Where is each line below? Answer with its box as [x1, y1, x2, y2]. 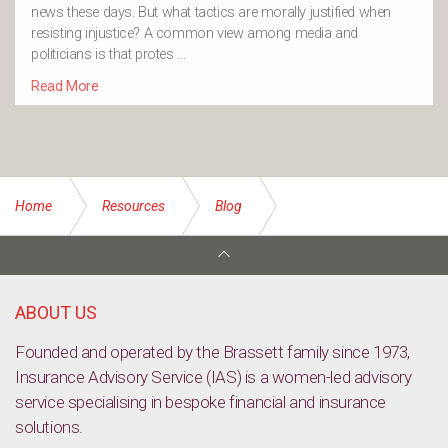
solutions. [15, 417, 83, 437]
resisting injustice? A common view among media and [31, 25, 359, 43]
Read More [31, 78, 99, 96]
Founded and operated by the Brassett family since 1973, [15, 342, 411, 362]
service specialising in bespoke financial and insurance [15, 392, 387, 412]
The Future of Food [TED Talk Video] [25, 258, 240, 274]
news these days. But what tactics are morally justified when [31, 4, 392, 22]
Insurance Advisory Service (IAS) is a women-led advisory [15, 367, 412, 387]
